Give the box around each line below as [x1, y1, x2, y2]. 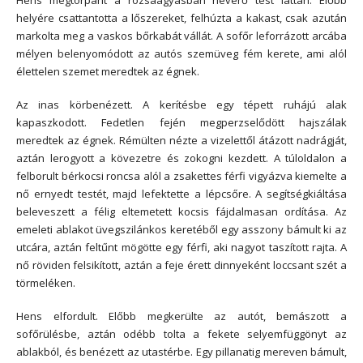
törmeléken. [16, 275, 75, 291]
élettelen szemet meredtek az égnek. [16, 64, 199, 79]
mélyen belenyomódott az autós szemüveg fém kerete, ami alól [16, 46, 347, 62]
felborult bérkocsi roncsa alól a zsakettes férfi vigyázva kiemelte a [16, 169, 347, 184]
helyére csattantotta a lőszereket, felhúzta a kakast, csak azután [16, 11, 347, 26]
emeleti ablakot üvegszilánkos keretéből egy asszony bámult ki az [16, 222, 347, 237]
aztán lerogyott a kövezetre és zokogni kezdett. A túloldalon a [16, 151, 347, 166]
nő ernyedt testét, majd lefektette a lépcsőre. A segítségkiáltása [16, 186, 347, 202]
